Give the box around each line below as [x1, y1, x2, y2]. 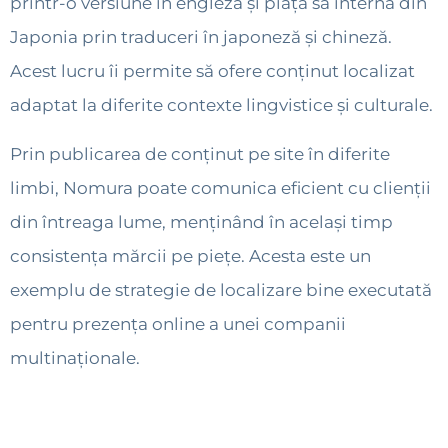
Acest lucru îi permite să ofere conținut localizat [10, 61, 415, 82]
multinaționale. [10, 347, 140, 368]
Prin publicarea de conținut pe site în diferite [10, 143, 390, 164]
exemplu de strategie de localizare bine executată [10, 279, 432, 300]
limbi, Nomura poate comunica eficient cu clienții [10, 177, 431, 198]
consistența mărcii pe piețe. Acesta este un [10, 245, 371, 266]
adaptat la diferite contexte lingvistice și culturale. [10, 95, 433, 116]
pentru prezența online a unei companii [10, 313, 346, 334]
